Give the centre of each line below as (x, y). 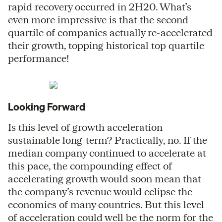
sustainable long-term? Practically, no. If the (108, 140)
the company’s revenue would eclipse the (100, 191)
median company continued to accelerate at (107, 153)
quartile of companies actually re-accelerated (110, 32)
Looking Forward (47, 107)
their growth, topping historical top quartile (106, 45)
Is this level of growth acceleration (85, 127)
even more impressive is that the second (98, 19)
